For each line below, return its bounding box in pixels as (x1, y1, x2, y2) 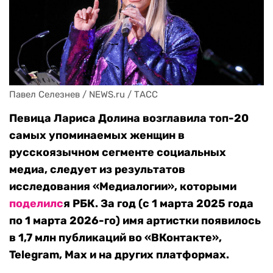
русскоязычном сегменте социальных (9, 146, 226, 160)
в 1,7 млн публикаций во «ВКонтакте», (9, 231, 222, 245)
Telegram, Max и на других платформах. (9, 248, 229, 262)
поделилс (9, 197, 63, 211)
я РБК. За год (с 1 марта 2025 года (63, 197, 253, 211)
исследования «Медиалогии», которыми (9, 180, 236, 194)
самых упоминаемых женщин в (9, 129, 185, 143)
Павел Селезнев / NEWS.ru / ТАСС (9, 89, 158, 101)
